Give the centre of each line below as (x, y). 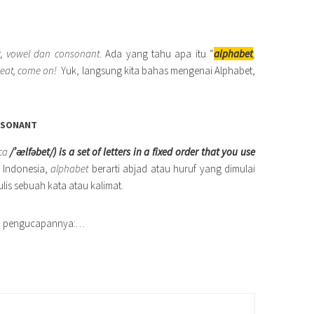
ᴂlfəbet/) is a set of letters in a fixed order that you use (136, 152)
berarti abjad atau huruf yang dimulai (172, 169)
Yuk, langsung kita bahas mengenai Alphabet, (156, 70)
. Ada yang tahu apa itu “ (156, 54)
